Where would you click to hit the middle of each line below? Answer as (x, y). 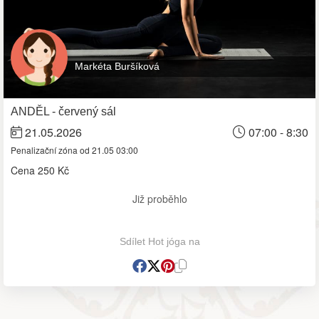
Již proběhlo (159, 198)
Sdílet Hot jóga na (159, 241)
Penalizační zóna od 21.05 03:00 (74, 150)
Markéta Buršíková (117, 66)
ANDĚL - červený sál (63, 111)
